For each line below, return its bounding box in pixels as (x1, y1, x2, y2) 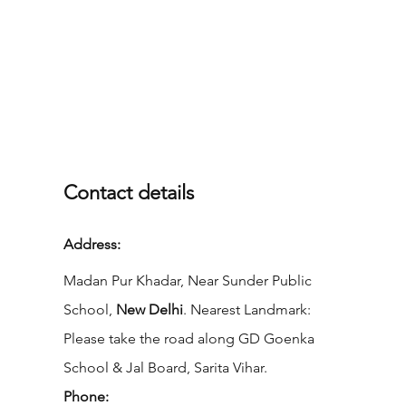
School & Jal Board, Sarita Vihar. (63, 358, 268, 376)
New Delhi (116, 300, 184, 318)
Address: (63, 235, 125, 253)
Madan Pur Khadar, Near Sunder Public (63, 271, 313, 289)
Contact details (63, 179, 195, 205)
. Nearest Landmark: (183, 300, 312, 318)
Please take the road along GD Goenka (63, 329, 315, 347)
